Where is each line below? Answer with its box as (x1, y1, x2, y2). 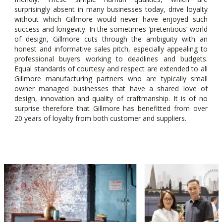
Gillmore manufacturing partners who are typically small (14, 74, 208, 84)
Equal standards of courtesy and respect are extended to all (14, 64, 208, 74)
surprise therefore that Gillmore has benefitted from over (14, 104, 208, 113)
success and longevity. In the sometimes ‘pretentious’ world (14, 24, 208, 34)
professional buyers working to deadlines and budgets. (14, 54, 208, 64)
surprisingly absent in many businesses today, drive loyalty (14, 4, 208, 14)
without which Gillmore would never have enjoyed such (14, 14, 208, 24)
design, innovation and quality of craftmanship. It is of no (14, 94, 208, 104)
